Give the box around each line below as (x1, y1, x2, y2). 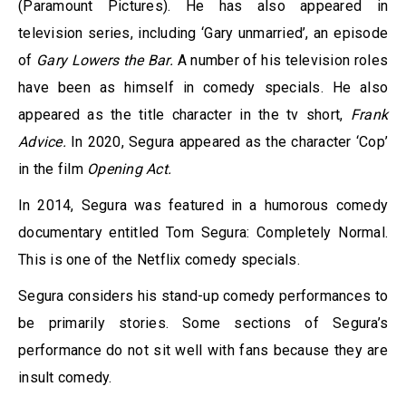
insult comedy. (18, 369, 112, 387)
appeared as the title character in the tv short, (18, 106, 351, 124)
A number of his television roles (177, 52, 389, 70)
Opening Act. (87, 160, 171, 179)
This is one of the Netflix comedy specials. (18, 251, 300, 269)
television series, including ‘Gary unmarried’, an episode (18, 24, 388, 43)
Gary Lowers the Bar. (36, 52, 178, 70)
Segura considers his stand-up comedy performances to (18, 287, 388, 305)
